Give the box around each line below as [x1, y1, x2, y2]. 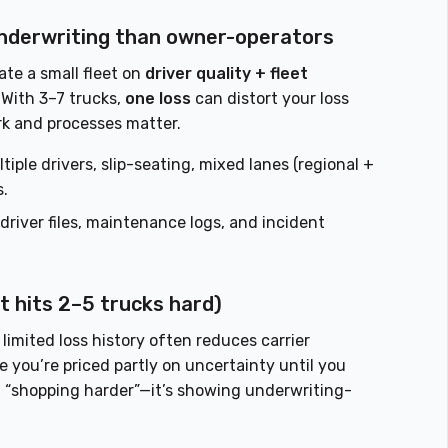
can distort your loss [191, 89, 350, 109]
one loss [125, 89, 192, 109]
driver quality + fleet [145, 64, 309, 84]
